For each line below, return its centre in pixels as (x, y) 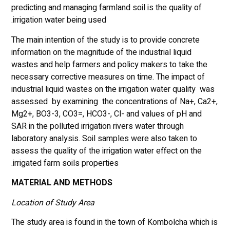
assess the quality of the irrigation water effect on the (106, 151)
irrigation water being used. (59, 20)
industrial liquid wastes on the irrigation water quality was (113, 89)
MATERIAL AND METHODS (62, 183)
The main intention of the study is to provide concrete (105, 40)
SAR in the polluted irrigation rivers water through (97, 126)
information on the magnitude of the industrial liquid (101, 52)
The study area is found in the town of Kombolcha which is (114, 222)
